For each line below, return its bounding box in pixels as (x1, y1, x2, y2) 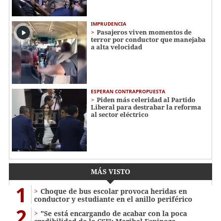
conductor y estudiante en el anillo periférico (34, 194, 192, 204)
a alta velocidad (91, 42, 142, 52)
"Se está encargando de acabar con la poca (40, 208, 187, 218)
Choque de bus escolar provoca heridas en (40, 186, 187, 196)
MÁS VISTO (91, 166, 130, 176)
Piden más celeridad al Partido (97, 95, 195, 104)
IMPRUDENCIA (91, 20, 126, 28)
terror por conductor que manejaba (91, 35, 206, 44)
